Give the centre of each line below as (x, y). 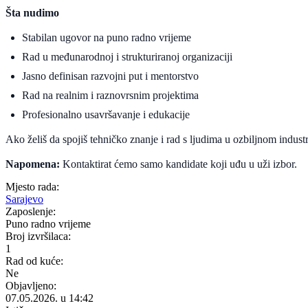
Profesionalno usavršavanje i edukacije (106, 114)
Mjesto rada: (32, 186)
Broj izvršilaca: (38, 236)
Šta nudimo (32, 12)
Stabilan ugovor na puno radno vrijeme (107, 37)
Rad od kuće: (34, 261)
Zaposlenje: (31, 211)
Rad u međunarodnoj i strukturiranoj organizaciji (127, 56)
